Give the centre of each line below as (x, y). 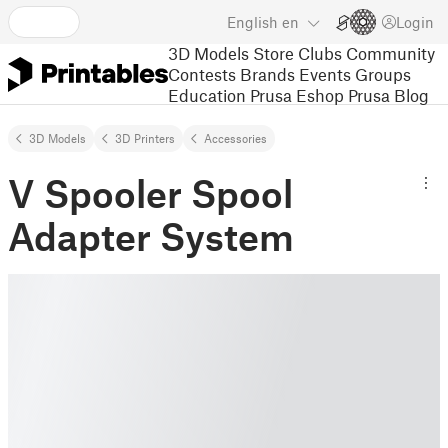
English (252, 22)
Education (207, 94)
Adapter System (151, 236)
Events (325, 73)
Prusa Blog (388, 94)
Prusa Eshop (297, 94)
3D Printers (145, 138)
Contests (202, 73)
